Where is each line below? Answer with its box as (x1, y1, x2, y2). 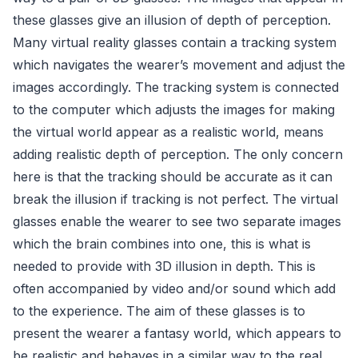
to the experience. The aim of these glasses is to (13, 302, 305, 319)
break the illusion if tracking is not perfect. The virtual (13, 190, 338, 207)
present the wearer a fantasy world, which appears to (13, 324, 341, 341)
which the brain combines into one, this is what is (13, 235, 311, 252)
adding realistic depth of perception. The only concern (13, 145, 343, 162)
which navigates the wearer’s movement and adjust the (13, 56, 345, 73)
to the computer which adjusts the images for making (13, 101, 335, 117)
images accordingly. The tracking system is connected (13, 78, 339, 95)
